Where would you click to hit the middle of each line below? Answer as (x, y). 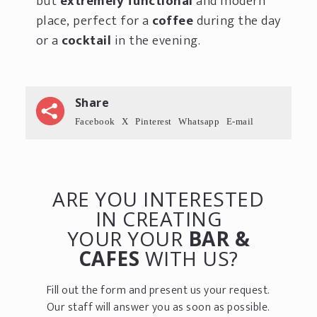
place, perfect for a (94, 21)
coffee (173, 21)
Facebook (95, 121)
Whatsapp (199, 121)
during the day (237, 21)
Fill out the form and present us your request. (158, 290)
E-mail (240, 121)
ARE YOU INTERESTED (158, 198)
